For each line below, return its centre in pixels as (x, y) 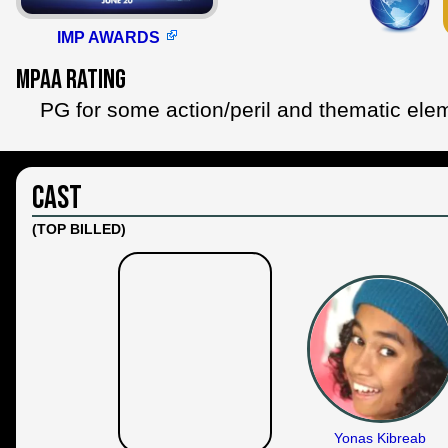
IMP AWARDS (108, 37)
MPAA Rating (71, 79)
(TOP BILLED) (79, 228)
